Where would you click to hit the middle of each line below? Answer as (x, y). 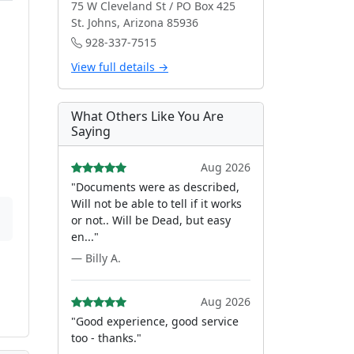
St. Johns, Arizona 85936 (135, 23)
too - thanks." (106, 338)
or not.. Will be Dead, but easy (151, 220)
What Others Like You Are (147, 116)
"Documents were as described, (155, 187)
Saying (91, 131)
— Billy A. (96, 258)
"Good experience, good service (155, 321)
